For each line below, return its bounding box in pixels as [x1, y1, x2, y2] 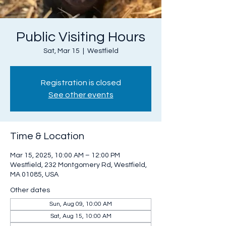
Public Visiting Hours [16, 30, 145, 44]
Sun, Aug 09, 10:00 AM [49, 201, 112, 207]
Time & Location [10, 131, 84, 141]
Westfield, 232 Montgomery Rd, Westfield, [10, 161, 147, 168]
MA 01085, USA [10, 171, 59, 178]
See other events [48, 91, 114, 99]
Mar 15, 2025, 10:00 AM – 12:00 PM [10, 152, 120, 159]
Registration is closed [40, 79, 121, 87]
